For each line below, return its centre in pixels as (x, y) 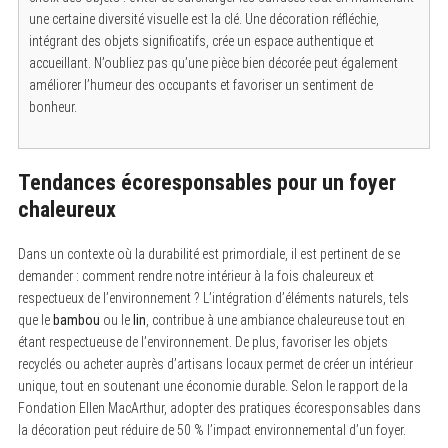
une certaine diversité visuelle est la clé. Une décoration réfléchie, (203, 18)
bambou (76, 319)
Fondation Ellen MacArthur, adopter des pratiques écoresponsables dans (219, 407)
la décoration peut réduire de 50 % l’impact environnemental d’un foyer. (211, 429)
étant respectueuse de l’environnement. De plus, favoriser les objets (202, 341)
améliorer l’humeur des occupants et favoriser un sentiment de (200, 84)
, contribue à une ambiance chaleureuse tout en (275, 319)
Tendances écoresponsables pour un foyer (206, 182)
